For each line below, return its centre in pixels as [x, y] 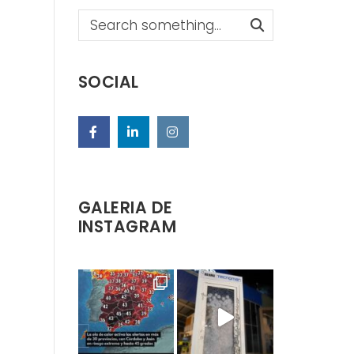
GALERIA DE [125, 207]
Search [102, 19]
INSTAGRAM [127, 226]
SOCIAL [108, 82]
